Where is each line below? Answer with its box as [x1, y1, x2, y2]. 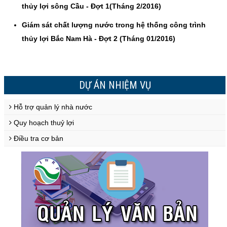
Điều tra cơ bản [12, 134, 63, 142]
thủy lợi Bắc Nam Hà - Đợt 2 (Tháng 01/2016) [22, 34, 175, 43]
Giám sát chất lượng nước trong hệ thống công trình [22, 21, 206, 29]
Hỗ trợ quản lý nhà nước [12, 103, 92, 111]
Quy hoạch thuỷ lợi [12, 119, 74, 127]
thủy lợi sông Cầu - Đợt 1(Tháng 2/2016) [22, 2, 161, 10]
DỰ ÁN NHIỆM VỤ [79, 79, 151, 91]
